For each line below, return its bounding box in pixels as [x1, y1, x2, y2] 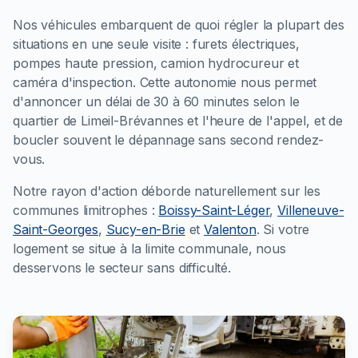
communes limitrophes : [13, 201, 159, 218]
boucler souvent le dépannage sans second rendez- [13, 131, 324, 148]
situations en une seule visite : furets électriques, [13, 35, 300, 52]
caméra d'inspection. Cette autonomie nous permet [13, 74, 317, 90]
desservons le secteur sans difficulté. [13, 259, 231, 276]
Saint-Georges [13, 221, 98, 237]
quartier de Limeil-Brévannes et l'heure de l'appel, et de [13, 112, 343, 129]
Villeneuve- [277, 201, 344, 218]
